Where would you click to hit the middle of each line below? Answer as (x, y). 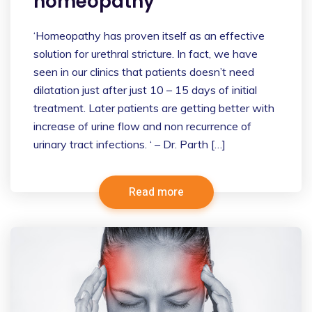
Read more (156, 193)
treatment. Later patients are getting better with (154, 108)
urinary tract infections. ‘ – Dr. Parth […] (130, 145)
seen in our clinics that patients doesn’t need (144, 72)
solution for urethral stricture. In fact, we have (146, 54)
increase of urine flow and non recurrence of (142, 126)
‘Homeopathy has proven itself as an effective (149, 36)
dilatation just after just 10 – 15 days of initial (145, 90)
